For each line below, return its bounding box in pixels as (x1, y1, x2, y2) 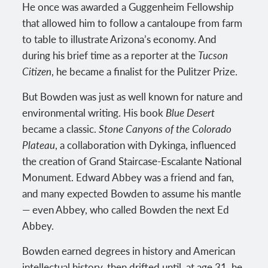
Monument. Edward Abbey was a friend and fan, (22, 169, 234, 184)
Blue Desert (166, 105, 215, 120)
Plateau (22, 137, 56, 152)
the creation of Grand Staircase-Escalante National (22, 153, 242, 168)
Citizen (22, 63, 52, 78)
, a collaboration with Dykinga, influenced (55, 137, 237, 152)
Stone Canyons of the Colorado (99, 121, 232, 136)
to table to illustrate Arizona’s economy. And (22, 31, 217, 46)
